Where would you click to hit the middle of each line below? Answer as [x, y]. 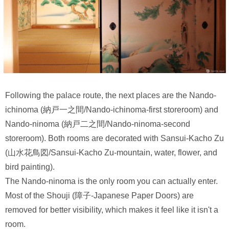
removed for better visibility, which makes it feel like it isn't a [112, 210]
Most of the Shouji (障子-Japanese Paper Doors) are [99, 195]
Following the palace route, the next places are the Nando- [111, 95]
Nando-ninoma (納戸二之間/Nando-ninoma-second [98, 124]
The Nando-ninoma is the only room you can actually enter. [111, 181]
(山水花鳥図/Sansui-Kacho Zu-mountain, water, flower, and [111, 152]
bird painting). [30, 167]
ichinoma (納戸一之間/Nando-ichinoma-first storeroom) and [112, 109]
